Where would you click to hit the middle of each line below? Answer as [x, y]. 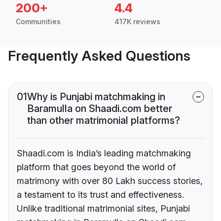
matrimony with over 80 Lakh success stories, [110, 181]
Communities [38, 22]
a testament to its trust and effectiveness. [100, 195]
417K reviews [137, 22]
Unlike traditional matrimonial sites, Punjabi [103, 209]
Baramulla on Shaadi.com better [100, 109]
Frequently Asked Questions [99, 56]
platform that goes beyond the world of [96, 167]
